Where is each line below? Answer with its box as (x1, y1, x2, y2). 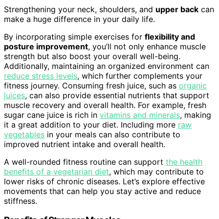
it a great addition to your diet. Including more (4, 119, 178, 130)
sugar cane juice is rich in (4, 109, 100, 120)
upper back (155, 4, 198, 14)
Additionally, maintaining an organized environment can (4, 61, 209, 71)
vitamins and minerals (100, 109, 180, 120)
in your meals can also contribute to (44, 129, 180, 139)
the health (166, 156, 202, 167)
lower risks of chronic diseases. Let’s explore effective (4, 176, 205, 186)
